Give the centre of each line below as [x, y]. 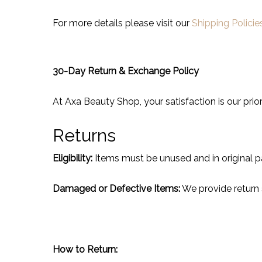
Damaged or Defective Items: [116, 189]
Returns [84, 135]
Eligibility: [73, 158]
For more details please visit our [122, 23]
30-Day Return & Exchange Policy [126, 71]
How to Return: [85, 249]
